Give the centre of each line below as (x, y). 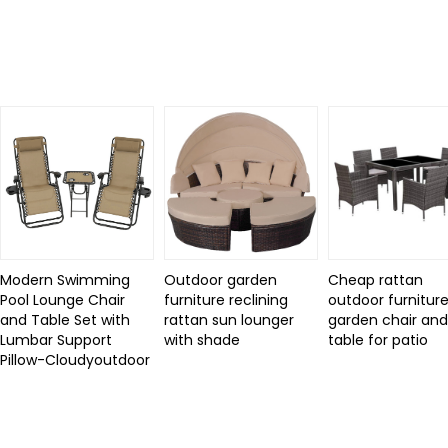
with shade (202, 339)
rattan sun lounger (229, 319)
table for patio (378, 339)
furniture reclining (226, 299)
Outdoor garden (221, 279)
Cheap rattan (376, 279)
